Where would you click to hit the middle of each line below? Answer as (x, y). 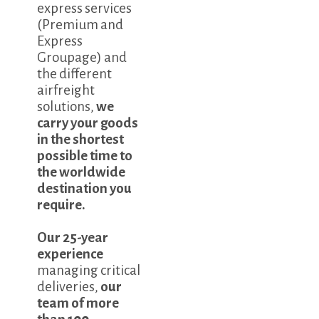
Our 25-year (73, 238)
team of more (78, 303)
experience (70, 254)
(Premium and (80, 25)
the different (75, 74)
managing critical (89, 271)
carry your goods (88, 123)
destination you (85, 189)
